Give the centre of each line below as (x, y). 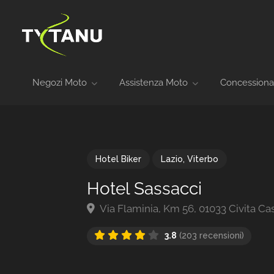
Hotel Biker (118, 159)
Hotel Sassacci (144, 189)
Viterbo (203, 159)
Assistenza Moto (154, 83)
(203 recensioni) (210, 235)
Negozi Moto (60, 83)
